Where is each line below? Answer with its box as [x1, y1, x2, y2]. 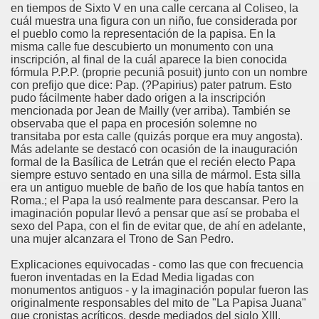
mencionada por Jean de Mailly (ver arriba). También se [11, 105, 291, 117]
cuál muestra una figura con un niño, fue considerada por [11, 15, 297, 27]
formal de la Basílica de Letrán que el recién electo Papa [11, 156, 296, 168]
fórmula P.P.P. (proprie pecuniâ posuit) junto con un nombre [11, 66, 308, 78]
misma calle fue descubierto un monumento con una [11, 41, 273, 53]
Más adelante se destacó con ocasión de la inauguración [11, 143, 298, 155]
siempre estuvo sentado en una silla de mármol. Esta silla [11, 169, 300, 181]
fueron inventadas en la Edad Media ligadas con [11, 271, 254, 283]
